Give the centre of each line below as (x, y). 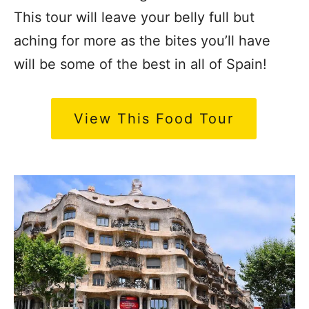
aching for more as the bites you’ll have (142, 40)
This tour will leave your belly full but (134, 17)
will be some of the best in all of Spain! (140, 64)
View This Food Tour (154, 118)
